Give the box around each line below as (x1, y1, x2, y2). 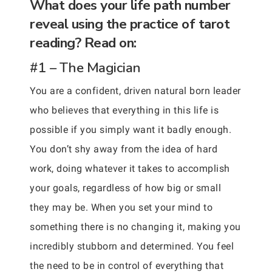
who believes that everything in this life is (30, 104, 219, 116)
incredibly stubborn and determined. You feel (30, 240, 234, 252)
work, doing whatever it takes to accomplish (30, 162, 230, 174)
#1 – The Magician (30, 58, 141, 77)
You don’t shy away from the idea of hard (30, 143, 217, 155)
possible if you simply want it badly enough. (30, 123, 231, 135)
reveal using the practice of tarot (30, 14, 229, 33)
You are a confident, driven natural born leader (30, 84, 241, 97)
